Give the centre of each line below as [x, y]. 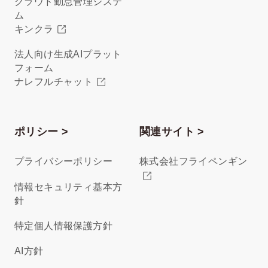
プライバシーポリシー [63, 162]
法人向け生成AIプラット [68, 54]
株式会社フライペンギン [193, 162]
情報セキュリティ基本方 [68, 187]
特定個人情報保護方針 [63, 226]
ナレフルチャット [54, 82]
